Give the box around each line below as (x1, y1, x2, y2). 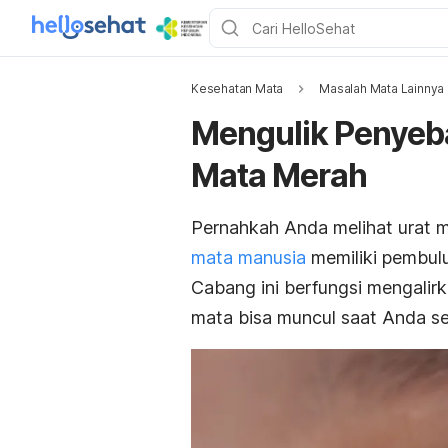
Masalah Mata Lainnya (319, 81, 445, 96)
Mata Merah (191, 156, 367, 195)
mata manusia (191, 247, 306, 268)
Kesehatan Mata (191, 81, 284, 96)
